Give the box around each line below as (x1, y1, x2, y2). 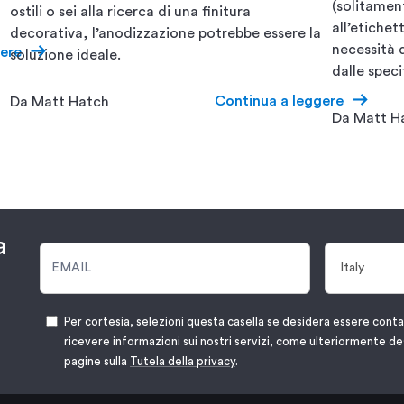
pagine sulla (64, 354, 130, 367)
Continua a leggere (214, 93, 344, 108)
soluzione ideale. (9, 47, 121, 62)
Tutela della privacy (130, 354, 235, 367)
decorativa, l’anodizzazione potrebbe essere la (9, 25, 321, 41)
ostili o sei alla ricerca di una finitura (9, 4, 251, 19)
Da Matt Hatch (9, 95, 109, 110)
